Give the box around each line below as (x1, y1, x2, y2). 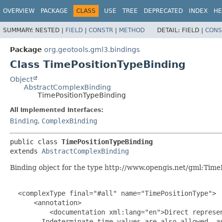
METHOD (119, 26, 145, 34)
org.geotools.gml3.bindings (44, 45, 140, 54)
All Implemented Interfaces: (10, 106, 104, 113)
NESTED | (35, 26, 65, 34)
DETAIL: (157, 26, 182, 34)
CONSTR (89, 26, 113, 34)
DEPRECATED (144, 7, 183, 14)
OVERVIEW (3, 7, 35, 14)
